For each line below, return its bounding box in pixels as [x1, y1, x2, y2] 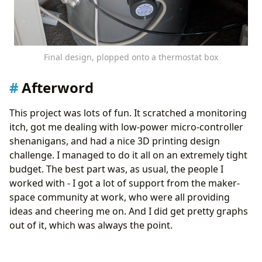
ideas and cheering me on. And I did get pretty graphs [9, 204, 248, 218]
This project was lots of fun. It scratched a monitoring [9, 106, 247, 119]
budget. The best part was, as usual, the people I [9, 162, 223, 175]
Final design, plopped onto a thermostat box [44, 51, 218, 63]
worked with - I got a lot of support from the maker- [9, 176, 240, 189]
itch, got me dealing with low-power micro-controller [9, 120, 243, 133]
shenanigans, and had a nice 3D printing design [9, 134, 220, 147]
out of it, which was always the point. [9, 218, 173, 232]
